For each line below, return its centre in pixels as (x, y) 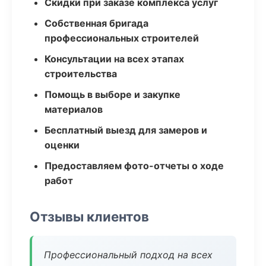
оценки (62, 145)
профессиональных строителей (122, 38)
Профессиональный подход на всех (128, 255)
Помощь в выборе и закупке (113, 94)
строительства (81, 74)
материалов (74, 109)
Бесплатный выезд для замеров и (126, 130)
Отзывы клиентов (89, 216)
